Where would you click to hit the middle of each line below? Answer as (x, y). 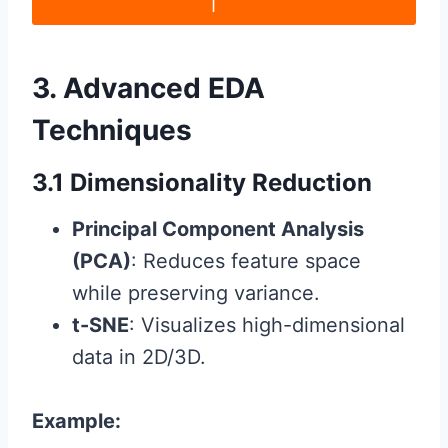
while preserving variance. (196, 292)
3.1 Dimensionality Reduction (202, 182)
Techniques (112, 129)
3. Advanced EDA (148, 87)
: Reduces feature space (246, 260)
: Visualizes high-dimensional (267, 324)
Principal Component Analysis (218, 228)
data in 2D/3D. (139, 356)
